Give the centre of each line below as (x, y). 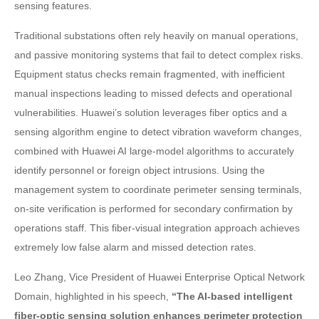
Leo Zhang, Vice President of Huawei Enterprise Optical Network (159, 277)
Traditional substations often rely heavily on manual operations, (156, 35)
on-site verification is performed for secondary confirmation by (153, 208)
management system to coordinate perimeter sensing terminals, (158, 189)
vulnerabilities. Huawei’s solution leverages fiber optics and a (151, 112)
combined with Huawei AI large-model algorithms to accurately (154, 151)
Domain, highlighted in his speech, (93, 296)
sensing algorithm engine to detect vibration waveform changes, (158, 131)
